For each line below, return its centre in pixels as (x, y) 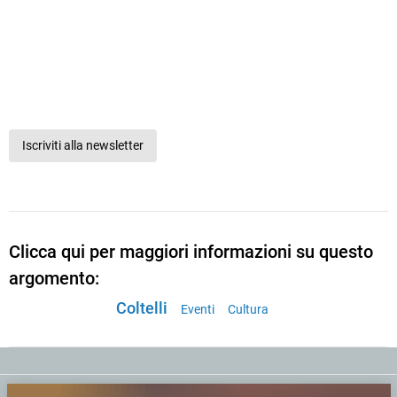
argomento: (54, 279)
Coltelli (141, 308)
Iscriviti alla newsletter (83, 146)
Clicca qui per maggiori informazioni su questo (191, 252)
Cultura (248, 310)
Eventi (197, 310)
